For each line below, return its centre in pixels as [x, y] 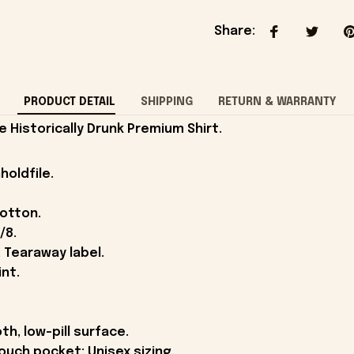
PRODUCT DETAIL [69, 102]
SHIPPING [166, 102]
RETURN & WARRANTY [277, 102]
